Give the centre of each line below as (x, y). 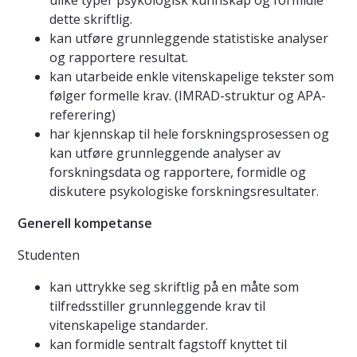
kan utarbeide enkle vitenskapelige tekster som (192, 77)
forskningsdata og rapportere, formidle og (178, 173)
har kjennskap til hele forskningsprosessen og (189, 134)
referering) (82, 115)
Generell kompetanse (85, 224)
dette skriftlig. (91, 20)
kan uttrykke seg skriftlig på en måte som (174, 287)
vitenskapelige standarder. (129, 326)
